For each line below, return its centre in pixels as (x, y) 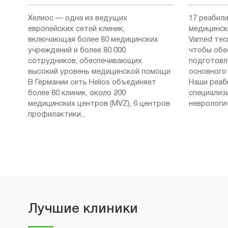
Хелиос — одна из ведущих (78, 19)
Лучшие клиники (83, 209)
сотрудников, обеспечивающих (85, 61)
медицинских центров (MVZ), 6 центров (99, 104)
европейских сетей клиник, (76, 29)
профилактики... (57, 115)
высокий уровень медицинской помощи (99, 72)
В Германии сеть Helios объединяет (92, 83)
